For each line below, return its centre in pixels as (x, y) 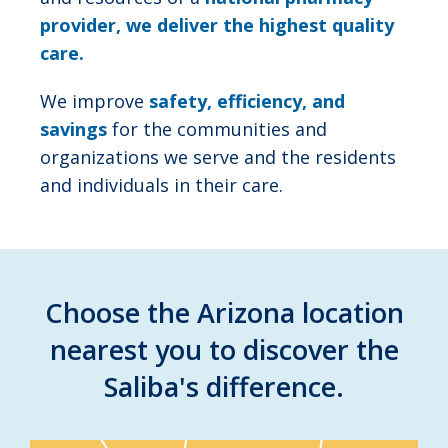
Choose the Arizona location (224, 313)
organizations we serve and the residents (218, 157)
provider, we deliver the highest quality (217, 25)
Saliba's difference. (224, 387)
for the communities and (217, 129)
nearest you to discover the (224, 350)
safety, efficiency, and (247, 101)
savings (73, 129)
